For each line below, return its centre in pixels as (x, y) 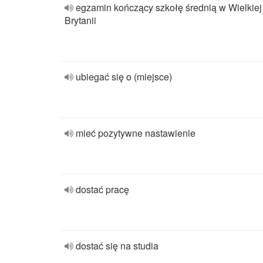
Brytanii (80, 20)
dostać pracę (102, 189)
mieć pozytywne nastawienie (136, 133)
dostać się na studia (117, 246)
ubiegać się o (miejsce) (124, 77)
